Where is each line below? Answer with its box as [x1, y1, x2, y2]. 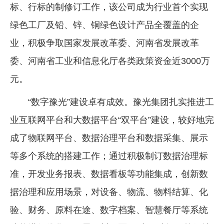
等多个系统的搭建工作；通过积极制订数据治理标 [10, 150, 208, 161]
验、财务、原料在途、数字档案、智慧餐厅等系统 [10, 204, 208, 215]
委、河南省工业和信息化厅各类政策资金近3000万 [10, 55, 210, 66]
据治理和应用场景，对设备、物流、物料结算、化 [10, 186, 208, 197]
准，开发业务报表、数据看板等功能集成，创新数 [10, 168, 208, 179]
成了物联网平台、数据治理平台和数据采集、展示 [10, 132, 208, 143]
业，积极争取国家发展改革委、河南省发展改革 [10, 37, 199, 48]
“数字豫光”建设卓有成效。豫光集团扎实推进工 [28, 96, 214, 107]
